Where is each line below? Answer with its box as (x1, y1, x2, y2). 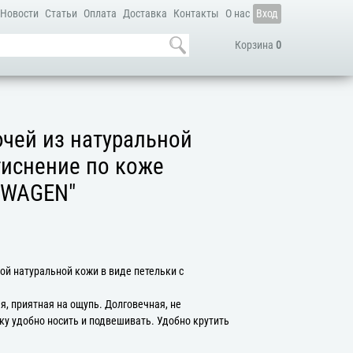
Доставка (122, 7, 167, 20)
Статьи (44, 7, 77, 20)
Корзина (234, 39, 276, 52)
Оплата (83, 7, 117, 20)
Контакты (173, 7, 219, 20)
